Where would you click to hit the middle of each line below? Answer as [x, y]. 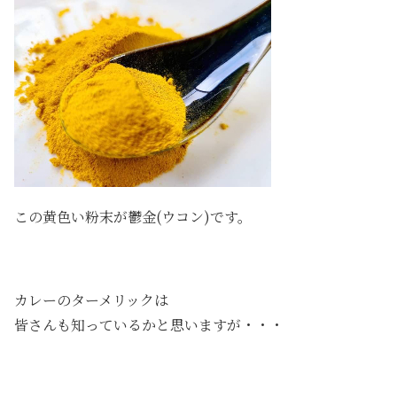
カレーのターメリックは [91, 300]
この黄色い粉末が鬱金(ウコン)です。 [133, 216]
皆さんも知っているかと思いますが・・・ [149, 324]
